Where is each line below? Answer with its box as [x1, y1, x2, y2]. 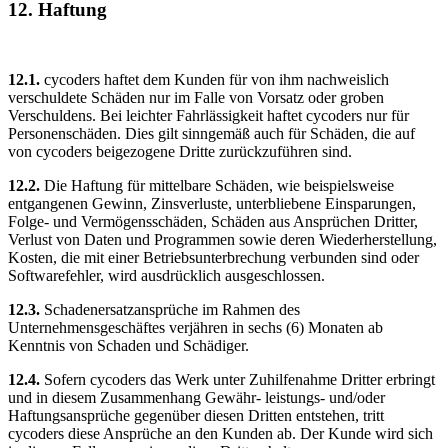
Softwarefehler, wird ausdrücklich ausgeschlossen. [8, 267, 325, 285]
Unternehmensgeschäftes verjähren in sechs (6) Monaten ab [8, 319, 383, 337]
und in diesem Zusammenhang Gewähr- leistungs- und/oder [8, 389, 385, 407]
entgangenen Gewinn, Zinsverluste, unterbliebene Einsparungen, [8, 195, 416, 213]
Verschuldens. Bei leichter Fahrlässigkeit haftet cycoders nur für [8, 107, 409, 125]
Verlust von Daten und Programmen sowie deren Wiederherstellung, [8, 231, 437, 249]
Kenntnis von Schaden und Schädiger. [8, 337, 249, 355]
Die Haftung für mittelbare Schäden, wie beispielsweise [44, 177, 394, 195]
